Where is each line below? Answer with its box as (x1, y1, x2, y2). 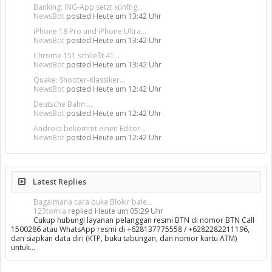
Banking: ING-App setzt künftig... (33, 2, 143, 12)
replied (66, 206, 95, 216)
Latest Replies (31, 176, 86, 187)
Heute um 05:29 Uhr (95, 206, 163, 216)
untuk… (11, 242, 35, 253)
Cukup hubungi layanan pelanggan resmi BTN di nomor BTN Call (33, 215, 254, 225)
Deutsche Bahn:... (33, 99, 92, 109)
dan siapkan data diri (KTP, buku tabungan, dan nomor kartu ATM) (11, 233, 237, 243)
